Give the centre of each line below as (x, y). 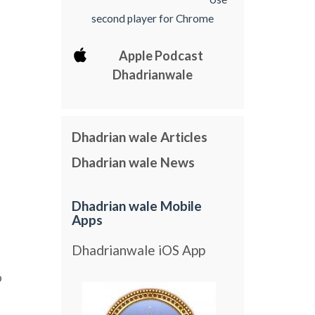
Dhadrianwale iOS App (139, 250)
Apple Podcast (161, 55)
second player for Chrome (153, 18)
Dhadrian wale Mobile (137, 206)
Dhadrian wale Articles (140, 137)
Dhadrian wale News (134, 162)
